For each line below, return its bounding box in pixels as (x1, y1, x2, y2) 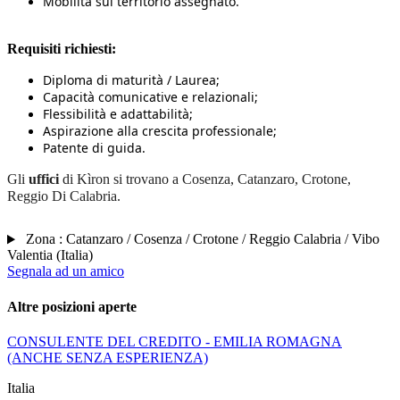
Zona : (25, 231, 66, 247)
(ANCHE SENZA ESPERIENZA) (7, 349, 208, 365)
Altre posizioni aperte (7, 298, 137, 314)
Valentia (7, 247, 56, 263)
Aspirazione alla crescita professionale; (43, 122, 277, 140)
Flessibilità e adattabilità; (43, 105, 193, 123)
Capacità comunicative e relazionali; (43, 88, 258, 106)
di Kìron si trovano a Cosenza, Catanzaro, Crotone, (62, 171, 351, 187)
